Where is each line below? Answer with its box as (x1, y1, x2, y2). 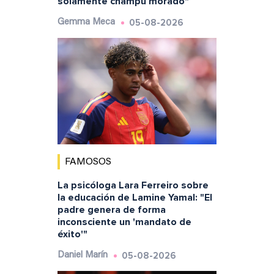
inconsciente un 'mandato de (57, 216, 191, 229)
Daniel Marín (57, 251, 108, 261)
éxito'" (57, 228, 87, 241)
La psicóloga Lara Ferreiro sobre (57, 179, 209, 192)
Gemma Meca (57, 18, 115, 28)
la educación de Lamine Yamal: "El (57, 191, 212, 204)
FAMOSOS (64, 157, 111, 168)
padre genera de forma (57, 204, 166, 217)
